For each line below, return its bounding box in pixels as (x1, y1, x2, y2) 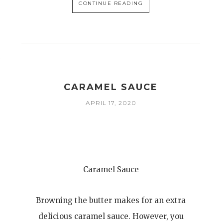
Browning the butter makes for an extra (36, 196, 186, 205)
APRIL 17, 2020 (85, 99, 136, 107)
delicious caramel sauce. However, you (38, 212, 184, 221)
